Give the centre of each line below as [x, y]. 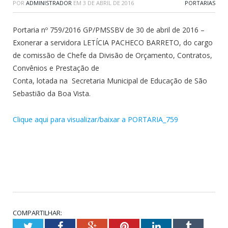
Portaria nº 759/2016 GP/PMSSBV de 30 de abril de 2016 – [109, 30]
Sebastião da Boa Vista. [52, 94]
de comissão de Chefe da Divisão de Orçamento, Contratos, [112, 55]
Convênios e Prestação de [56, 68]
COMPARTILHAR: [37, 213]
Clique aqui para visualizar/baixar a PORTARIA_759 [95, 120]
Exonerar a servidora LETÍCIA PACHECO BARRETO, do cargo [113, 43]
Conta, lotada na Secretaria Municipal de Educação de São [110, 81]
